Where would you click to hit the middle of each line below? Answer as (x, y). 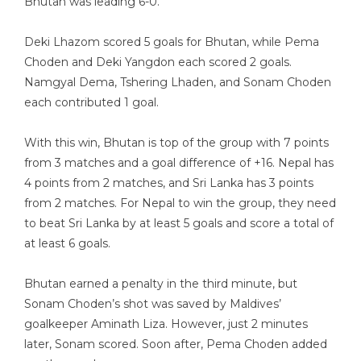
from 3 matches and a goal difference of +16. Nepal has (179, 163)
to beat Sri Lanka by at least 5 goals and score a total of (179, 223)
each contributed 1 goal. (91, 102)
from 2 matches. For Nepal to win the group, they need (180, 203)
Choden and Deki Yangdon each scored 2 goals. (158, 62)
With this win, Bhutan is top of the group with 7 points (176, 143)
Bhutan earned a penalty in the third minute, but (161, 284)
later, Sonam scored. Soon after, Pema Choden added (176, 344)
